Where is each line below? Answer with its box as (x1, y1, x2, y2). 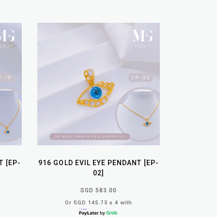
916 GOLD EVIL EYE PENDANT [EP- (38, 158, 159, 167)
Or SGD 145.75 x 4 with (64, 199, 133, 206)
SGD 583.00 (80, 186, 117, 194)
